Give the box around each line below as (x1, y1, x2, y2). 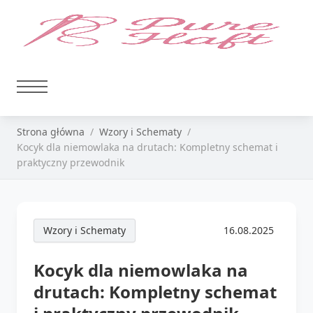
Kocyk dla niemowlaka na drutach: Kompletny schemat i (17, 140, 278, 154)
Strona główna (17, 125, 85, 138)
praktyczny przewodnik (17, 156, 124, 169)
